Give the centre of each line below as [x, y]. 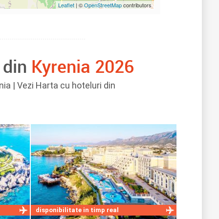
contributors [137, 5]
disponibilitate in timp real [77, 210]
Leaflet [66, 5]
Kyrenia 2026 [83, 66]
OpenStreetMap [103, 5]
